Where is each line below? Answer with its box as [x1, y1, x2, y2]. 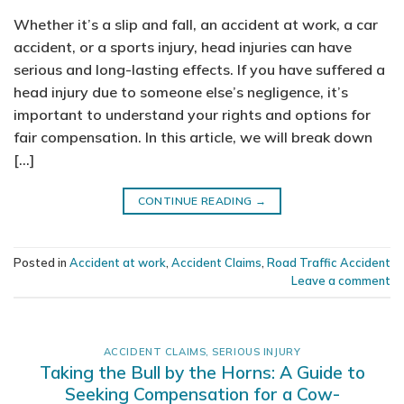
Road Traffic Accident [267, 255, 390, 271]
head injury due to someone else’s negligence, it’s [14, 82, 348, 101]
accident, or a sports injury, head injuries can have [14, 37, 352, 56]
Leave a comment [291, 273, 390, 289]
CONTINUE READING [137, 193, 255, 207]
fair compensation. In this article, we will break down [14, 127, 372, 146]
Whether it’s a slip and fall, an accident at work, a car [14, 14, 378, 33]
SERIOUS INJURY [212, 344, 301, 358]
